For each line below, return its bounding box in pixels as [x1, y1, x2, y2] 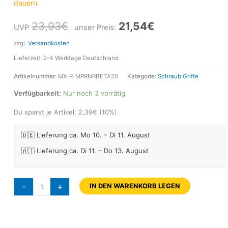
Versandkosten [28, 40, 70, 47]
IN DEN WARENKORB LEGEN [90, 181, 181, 190]
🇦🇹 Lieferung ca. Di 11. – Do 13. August [21, 146, 149, 155]
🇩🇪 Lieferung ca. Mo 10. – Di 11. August [21, 130, 150, 139]
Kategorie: [127, 73, 158, 80]
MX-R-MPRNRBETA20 [58, 73, 118, 80]
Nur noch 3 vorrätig [63, 89, 125, 97]
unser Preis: [74, 23, 117, 33]
